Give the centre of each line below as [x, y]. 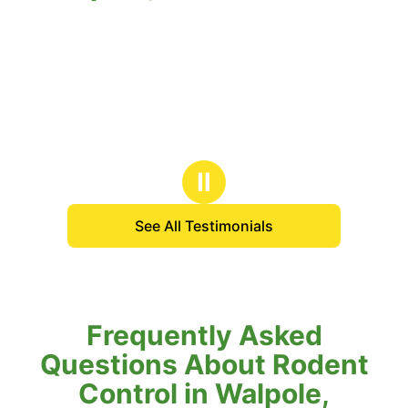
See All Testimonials [204, 226]
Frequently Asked [204, 336]
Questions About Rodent [204, 365]
